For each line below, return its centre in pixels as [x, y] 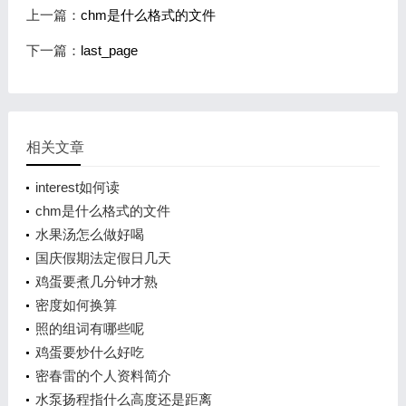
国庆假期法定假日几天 [103, 258]
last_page [109, 50]
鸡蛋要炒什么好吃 [89, 352]
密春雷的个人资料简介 [103, 376]
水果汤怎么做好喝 [89, 234]
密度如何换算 [76, 305]
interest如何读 [77, 187]
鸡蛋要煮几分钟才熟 [96, 281]
